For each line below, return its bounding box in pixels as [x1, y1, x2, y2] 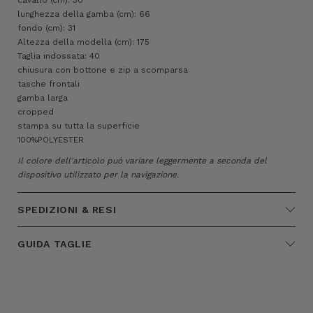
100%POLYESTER [17, 134, 84, 145]
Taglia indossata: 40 [17, 50, 100, 61]
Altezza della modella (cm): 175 [17, 36, 150, 47]
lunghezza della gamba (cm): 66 [17, 8, 150, 19]
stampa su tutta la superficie [17, 120, 140, 131]
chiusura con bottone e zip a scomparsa [17, 64, 188, 75]
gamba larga [17, 92, 68, 103]
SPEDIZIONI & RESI [17, 203, 117, 215]
